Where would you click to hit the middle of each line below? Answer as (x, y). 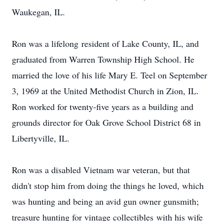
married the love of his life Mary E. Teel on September (110, 75)
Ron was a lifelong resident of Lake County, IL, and (105, 43)
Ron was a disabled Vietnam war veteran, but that (101, 170)
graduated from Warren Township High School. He (103, 59)
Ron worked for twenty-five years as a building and (103, 107)
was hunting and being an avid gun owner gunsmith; (105, 201)
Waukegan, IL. (38, 12)
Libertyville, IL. (41, 138)
